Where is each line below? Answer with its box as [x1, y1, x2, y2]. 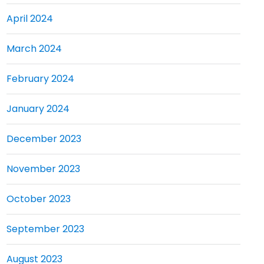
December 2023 [6, 132, 81, 146]
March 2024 [6, 42, 62, 55]
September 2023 [6, 222, 84, 236]
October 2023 [6, 192, 71, 206]
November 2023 [6, 162, 80, 176]
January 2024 [6, 102, 70, 115]
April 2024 [6, 12, 53, 25]
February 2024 [6, 72, 74, 85]
